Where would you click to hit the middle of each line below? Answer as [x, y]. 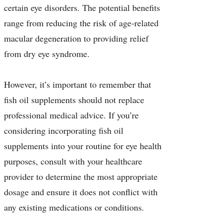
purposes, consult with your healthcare [73, 161]
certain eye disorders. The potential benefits [82, 8]
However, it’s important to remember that [78, 84]
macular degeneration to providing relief [76, 38]
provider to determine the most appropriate [81, 177]
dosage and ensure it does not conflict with [81, 192]
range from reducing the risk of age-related [81, 23]
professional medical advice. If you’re [71, 115]
